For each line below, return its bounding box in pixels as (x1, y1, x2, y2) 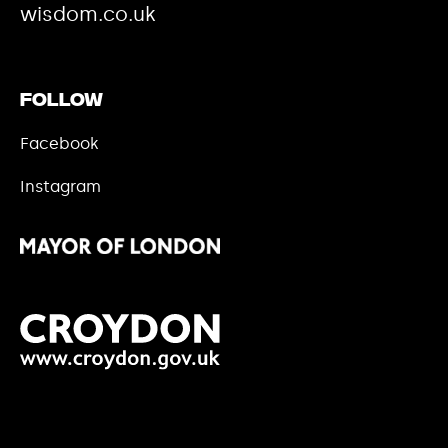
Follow (20, 89, 103, 113)
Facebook (20, 133, 99, 153)
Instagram (20, 176, 101, 196)
